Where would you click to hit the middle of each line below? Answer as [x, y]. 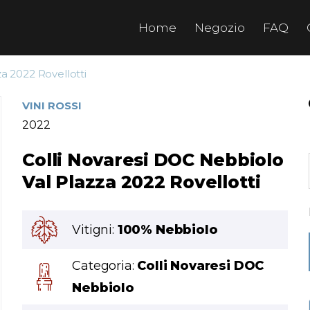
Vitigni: [95, 230]
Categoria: [105, 266]
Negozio [220, 28]
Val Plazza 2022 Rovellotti [142, 182]
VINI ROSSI [52, 106]
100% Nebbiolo [167, 230]
